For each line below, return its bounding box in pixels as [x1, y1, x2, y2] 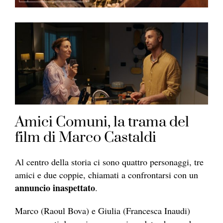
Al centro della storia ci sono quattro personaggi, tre [15, 156, 204, 168]
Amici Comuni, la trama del [15, 113, 189, 132]
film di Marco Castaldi [15, 128, 156, 147]
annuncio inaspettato [15, 181, 95, 195]
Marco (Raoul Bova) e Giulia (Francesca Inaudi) [15, 205, 190, 217]
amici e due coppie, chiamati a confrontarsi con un [15, 169, 198, 181]
